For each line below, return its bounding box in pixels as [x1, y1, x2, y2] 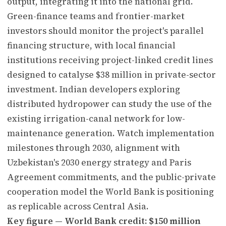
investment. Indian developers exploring [7, 83, 180, 95]
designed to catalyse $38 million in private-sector [7, 68, 216, 81]
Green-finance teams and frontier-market [7, 10, 185, 22]
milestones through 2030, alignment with [7, 141, 180, 154]
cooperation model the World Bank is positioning [7, 185, 214, 198]
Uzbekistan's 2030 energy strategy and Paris [7, 156, 191, 168]
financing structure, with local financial [7, 39, 176, 51]
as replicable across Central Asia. [7, 200, 149, 212]
